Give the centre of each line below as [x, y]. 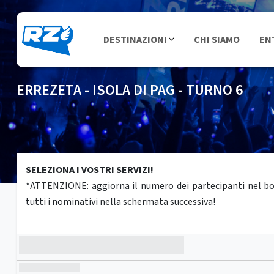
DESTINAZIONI [135, 40]
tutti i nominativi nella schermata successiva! [120, 202]
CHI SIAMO [217, 40]
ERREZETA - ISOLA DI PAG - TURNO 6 [129, 90]
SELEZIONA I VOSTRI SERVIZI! [89, 170]
